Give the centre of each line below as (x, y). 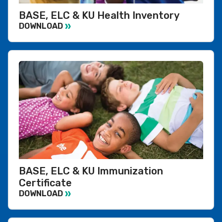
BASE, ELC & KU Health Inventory (99, 15)
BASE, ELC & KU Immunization (91, 171)
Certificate (45, 183)
